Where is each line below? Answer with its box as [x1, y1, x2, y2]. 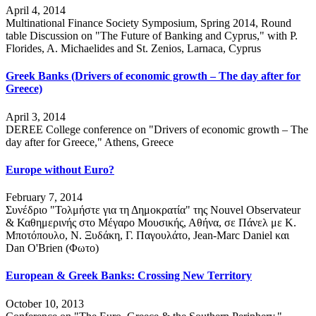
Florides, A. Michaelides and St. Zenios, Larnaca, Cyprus [6, 42, 261, 55]
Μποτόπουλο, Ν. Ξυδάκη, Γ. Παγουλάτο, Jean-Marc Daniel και [6, 229, 289, 242]
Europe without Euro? [6, 163, 114, 176]
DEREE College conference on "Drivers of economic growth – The [6, 123, 308, 135]
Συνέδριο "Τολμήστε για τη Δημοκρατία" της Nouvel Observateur [6, 204, 300, 217]
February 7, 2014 [6, 191, 83, 204]
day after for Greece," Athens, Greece [6, 135, 174, 148]
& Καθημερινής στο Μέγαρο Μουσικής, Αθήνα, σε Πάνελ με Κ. [6, 217, 296, 229]
